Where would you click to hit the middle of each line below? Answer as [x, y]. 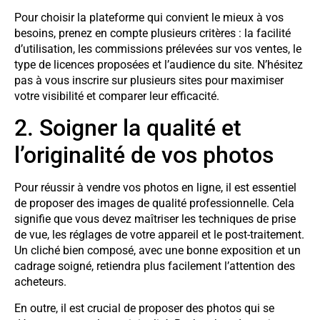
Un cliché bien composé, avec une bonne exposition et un [157, 251]
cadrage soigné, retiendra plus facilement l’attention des [155, 266]
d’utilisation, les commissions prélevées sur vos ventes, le [158, 49]
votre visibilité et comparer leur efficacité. [117, 96]
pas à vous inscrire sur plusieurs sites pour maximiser [149, 80]
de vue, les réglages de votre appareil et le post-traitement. [159, 235]
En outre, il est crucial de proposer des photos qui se [144, 308]
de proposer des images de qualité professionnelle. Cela [154, 204]
